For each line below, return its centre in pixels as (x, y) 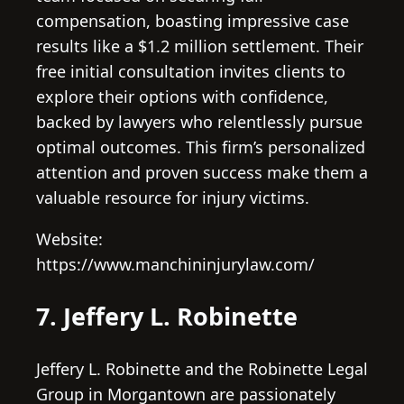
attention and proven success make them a (202, 173)
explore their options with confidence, (182, 97)
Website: (69, 239)
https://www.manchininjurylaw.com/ (175, 265)
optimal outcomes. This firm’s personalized (201, 147)
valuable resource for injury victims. (173, 198)
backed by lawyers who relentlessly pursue (199, 122)
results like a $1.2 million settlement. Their (200, 46)
